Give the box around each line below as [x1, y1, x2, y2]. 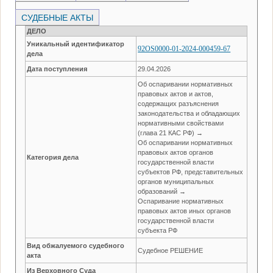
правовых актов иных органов [138, 207, 232, 214]
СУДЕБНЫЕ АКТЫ [19, 12, 96, 23]
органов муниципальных [138, 177, 214, 185]
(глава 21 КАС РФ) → [138, 129, 204, 136]
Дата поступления [27, 65, 88, 73]
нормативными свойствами [138, 119, 224, 127]
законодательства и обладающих [138, 109, 241, 117]
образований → [138, 187, 186, 195]
